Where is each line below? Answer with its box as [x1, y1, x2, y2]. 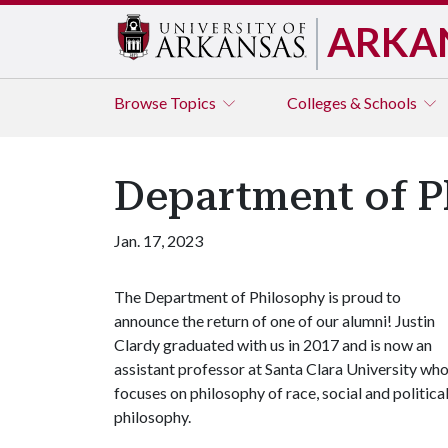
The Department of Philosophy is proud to [114, 287, 401, 306]
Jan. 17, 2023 [114, 231, 203, 250]
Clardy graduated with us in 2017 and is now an [114, 335, 432, 354]
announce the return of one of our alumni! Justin [114, 311, 435, 330]
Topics [170, 93, 219, 112]
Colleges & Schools [287, 93, 420, 112]
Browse [114, 93, 170, 112]
